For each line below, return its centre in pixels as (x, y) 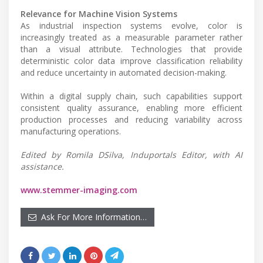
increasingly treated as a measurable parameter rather (131, 37)
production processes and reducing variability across (131, 119)
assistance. (42, 166)
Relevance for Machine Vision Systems (99, 14)
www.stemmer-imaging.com (79, 190)
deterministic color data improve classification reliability (131, 60)
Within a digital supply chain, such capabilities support (131, 96)
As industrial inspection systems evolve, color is (131, 25)
